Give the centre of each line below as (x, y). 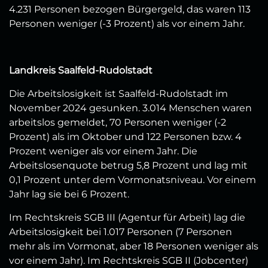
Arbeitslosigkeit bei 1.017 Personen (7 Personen (121, 232)
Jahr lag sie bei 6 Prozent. (69, 194)
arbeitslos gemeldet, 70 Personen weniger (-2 (118, 123)
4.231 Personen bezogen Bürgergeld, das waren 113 (130, 10)
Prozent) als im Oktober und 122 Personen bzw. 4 (125, 137)
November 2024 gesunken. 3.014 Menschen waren (130, 108)
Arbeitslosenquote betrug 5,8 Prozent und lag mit (128, 166)
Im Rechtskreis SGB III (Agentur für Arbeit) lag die (127, 218)
